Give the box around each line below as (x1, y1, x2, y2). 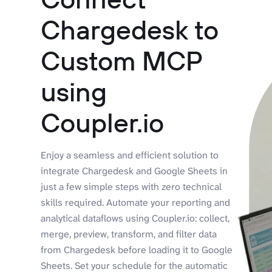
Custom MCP (41, 44, 202, 78)
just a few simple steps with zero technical (41, 180, 222, 194)
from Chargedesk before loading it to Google (41, 243, 233, 257)
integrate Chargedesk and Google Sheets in (41, 165, 228, 178)
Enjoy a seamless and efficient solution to (41, 149, 219, 162)
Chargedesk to (41, 13, 219, 47)
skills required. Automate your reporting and (41, 196, 231, 209)
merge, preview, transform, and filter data (41, 228, 217, 241)
